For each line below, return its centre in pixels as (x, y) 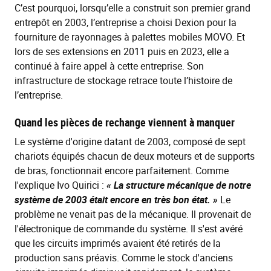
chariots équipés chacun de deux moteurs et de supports (135, 156)
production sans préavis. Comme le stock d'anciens (124, 257)
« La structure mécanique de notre (179, 185)
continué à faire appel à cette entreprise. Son (109, 66)
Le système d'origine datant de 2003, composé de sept (130, 141)
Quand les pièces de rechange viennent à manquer (125, 122)
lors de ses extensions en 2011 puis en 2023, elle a (122, 51)
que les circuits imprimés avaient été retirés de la (118, 243)
